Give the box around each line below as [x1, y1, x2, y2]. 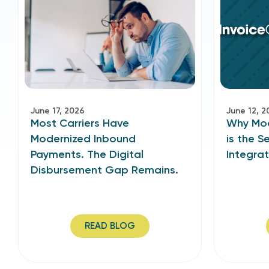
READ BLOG [85, 220, 135, 231]
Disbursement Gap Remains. [31, 163, 178, 177]
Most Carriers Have [31, 116, 129, 130]
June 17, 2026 [31, 106, 85, 116]
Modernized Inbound [31, 132, 136, 145]
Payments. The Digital [31, 148, 144, 161]
